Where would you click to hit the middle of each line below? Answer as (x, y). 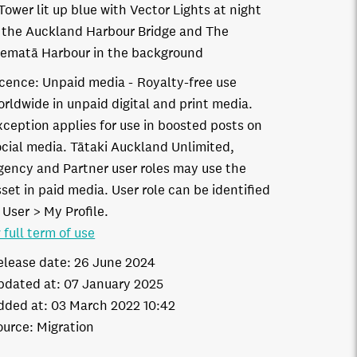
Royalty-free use (187, 82)
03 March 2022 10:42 (114, 306)
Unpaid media (84, 82)
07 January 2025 (114, 284)
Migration (66, 327)
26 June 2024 (115, 263)
